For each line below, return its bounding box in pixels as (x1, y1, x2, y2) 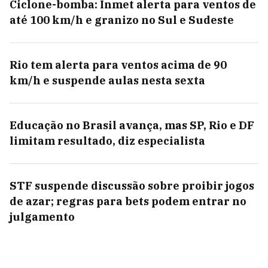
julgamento (10, 210, 75, 224)
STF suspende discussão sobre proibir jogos (10, 179, 254, 193)
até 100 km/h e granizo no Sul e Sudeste (10, 13, 234, 27)
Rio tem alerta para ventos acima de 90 (10, 58, 227, 72)
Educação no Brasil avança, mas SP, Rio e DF (10, 118, 254, 132)
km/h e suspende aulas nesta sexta (10, 74, 205, 87)
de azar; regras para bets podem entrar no (10, 194, 246, 208)
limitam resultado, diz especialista (10, 134, 205, 148)
